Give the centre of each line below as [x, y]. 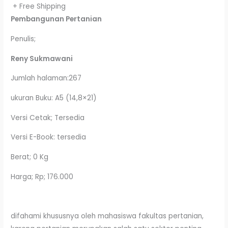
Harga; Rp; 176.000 [42, 177]
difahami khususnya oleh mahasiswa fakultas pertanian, [107, 216]
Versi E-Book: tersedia [49, 137]
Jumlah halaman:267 [46, 78]
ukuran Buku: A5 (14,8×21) [54, 98]
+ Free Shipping [39, 7]
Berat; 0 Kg [30, 157]
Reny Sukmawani [42, 59]
